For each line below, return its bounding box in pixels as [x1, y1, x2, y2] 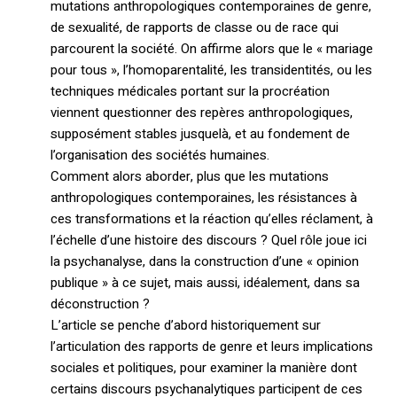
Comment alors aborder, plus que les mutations [50, 167, 329, 187]
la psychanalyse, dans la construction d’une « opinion [50, 252, 359, 272]
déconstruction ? [50, 294, 150, 315]
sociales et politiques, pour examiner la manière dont [50, 358, 357, 378]
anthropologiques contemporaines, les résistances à [50, 188, 357, 208]
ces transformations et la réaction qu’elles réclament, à [50, 209, 373, 230]
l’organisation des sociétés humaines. [50, 145, 269, 166]
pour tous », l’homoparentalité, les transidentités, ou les [50, 60, 372, 81]
